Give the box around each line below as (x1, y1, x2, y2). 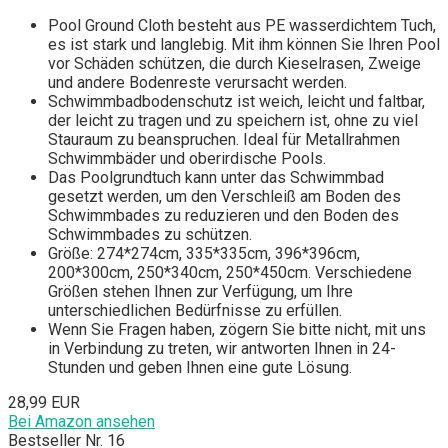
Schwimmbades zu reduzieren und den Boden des (48, 206, 399, 226)
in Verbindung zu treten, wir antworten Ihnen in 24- (48, 339, 396, 359)
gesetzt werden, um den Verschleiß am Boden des (48, 187, 401, 207)
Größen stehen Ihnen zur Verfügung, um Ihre (48, 282, 353, 302)
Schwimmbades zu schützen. (48, 225, 252, 245)
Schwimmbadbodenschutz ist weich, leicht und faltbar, (48, 92, 425, 112)
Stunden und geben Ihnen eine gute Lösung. (48, 358, 352, 378)
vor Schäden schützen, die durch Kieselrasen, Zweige (48, 54, 421, 74)
